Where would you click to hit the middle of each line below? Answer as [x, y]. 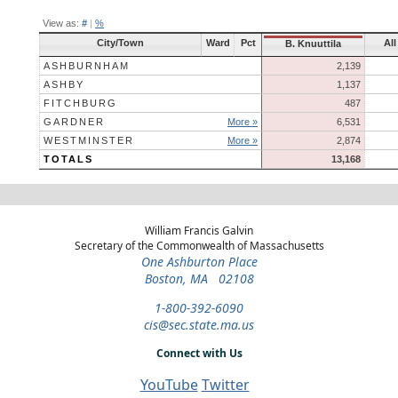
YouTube [169, 384]
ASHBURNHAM [87, 65]
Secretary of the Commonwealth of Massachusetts [199, 245]
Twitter [225, 384]
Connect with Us [199, 353]
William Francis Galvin [199, 230]
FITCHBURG [80, 103]
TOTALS [68, 159]
